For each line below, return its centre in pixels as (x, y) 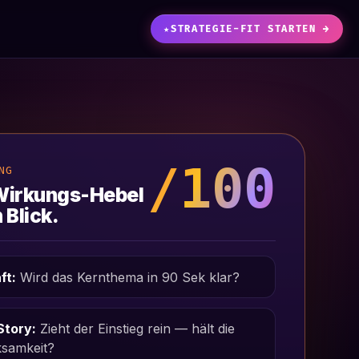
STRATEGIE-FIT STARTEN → (250, 29)
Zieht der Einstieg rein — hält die (136, 329)
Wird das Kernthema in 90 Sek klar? (128, 277)
